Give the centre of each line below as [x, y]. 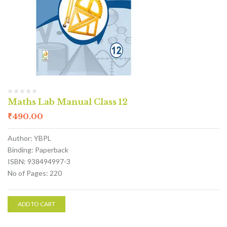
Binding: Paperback [38, 150]
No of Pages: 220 [35, 173]
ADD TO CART [36, 204]
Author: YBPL [29, 138]
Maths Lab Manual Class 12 [68, 102]
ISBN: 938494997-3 [39, 161]
